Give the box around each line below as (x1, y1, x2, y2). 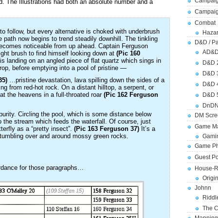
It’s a (139, 125, 155, 132)
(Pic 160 (116, 50, 140, 57)
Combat (195, 19, 216, 26)
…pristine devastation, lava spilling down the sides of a (7, 76, 164, 84)
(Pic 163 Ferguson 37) (74, 125, 139, 132)
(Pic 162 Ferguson (104, 91, 158, 98)
